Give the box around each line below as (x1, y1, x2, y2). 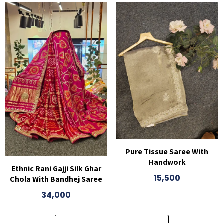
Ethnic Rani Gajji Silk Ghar (11, 163, 101, 174)
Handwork (148, 156, 186, 167)
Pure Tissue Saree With (125, 146, 209, 157)
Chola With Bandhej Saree (10, 173, 103, 184)
